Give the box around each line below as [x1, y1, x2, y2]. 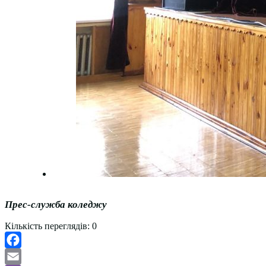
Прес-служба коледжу [5, 199, 107, 211]
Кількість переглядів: [5, 221, 90, 232]
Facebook [5, 251, 42, 262]
